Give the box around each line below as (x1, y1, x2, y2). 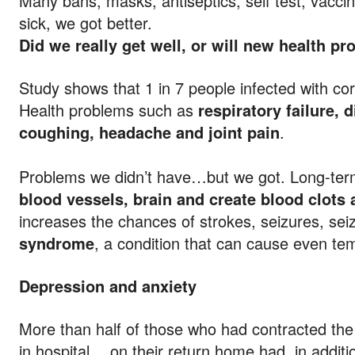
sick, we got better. (19, 11, 152, 34)
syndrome (19, 231, 94, 254)
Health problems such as (19, 98, 198, 121)
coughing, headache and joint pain (19, 120, 280, 143)
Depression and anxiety (19, 274, 197, 297)
